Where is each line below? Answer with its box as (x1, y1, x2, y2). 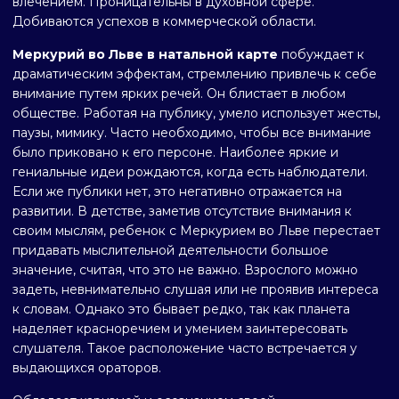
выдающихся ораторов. (12, 360, 161, 376)
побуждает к (278, 46, 364, 62)
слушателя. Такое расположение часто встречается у (12, 340, 357, 356)
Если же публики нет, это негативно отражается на (12, 183, 342, 199)
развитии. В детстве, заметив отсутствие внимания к (12, 203, 352, 219)
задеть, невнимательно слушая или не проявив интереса (12, 281, 379, 297)
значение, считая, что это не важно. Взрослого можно (12, 262, 358, 278)
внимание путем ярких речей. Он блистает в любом (12, 85, 346, 102)
